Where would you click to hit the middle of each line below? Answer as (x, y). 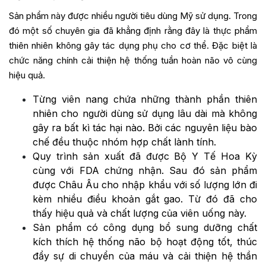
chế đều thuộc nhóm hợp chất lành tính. (124, 142)
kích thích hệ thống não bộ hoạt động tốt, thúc (145, 242)
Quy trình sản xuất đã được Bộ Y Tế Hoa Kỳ (145, 156)
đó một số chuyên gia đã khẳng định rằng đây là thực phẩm (133, 31)
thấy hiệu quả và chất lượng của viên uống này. (140, 213)
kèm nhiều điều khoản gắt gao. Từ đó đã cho (145, 199)
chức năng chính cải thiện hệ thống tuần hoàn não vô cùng (133, 61)
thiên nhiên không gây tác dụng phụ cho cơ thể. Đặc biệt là (133, 46)
